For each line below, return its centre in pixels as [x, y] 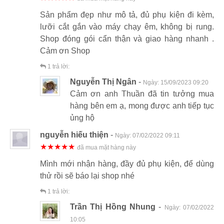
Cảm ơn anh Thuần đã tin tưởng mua [142, 93]
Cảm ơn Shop [65, 50]
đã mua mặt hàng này [106, 147]
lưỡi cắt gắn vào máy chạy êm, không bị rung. [127, 26]
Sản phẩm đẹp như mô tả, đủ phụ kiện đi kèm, [127, 14]
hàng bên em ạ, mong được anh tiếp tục [142, 105]
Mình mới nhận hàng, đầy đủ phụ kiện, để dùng [127, 163]
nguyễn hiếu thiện [74, 134]
